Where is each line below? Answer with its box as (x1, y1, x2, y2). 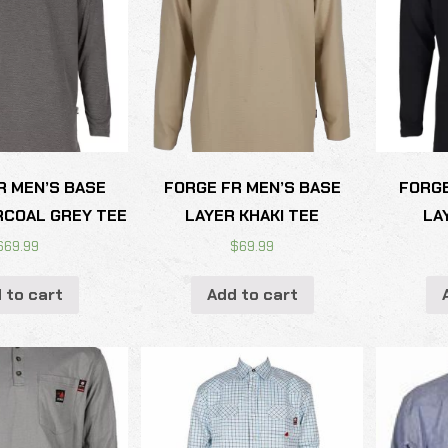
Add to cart (206, 283, 298, 305)
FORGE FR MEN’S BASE (163, 177, 341, 199)
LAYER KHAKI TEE (185, 205, 320, 227)
